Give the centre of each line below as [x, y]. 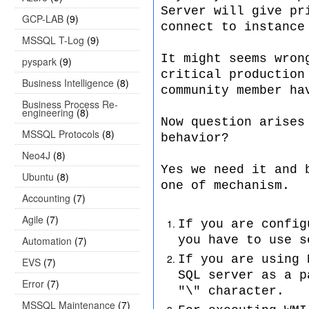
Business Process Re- [70, 104]
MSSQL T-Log [53, 40]
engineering [48, 112]
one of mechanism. [225, 186]
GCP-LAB [43, 19]
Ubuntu [38, 177]
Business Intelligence [68, 83]
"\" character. [231, 291]
